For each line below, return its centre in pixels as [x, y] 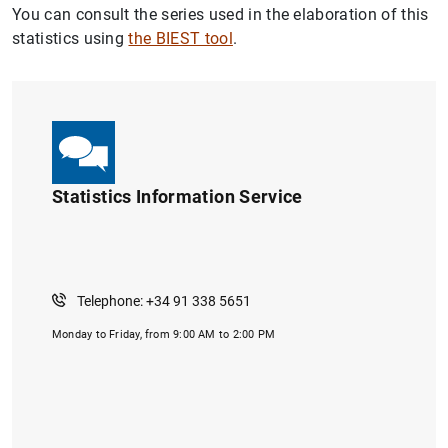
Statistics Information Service [177, 196]
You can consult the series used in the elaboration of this [220, 14]
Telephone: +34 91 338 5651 [163, 301]
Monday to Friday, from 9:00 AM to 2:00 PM [164, 334]
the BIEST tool [180, 38]
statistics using [70, 38]
